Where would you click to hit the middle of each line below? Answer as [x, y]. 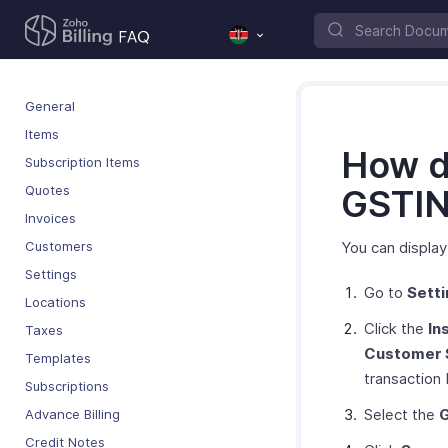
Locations [55, 302]
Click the [396, 328]
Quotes [47, 190]
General [50, 106]
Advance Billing [72, 414]
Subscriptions [67, 386]
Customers [59, 246]
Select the [401, 414]
